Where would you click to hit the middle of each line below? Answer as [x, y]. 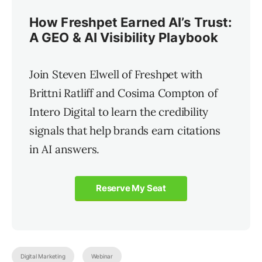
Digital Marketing [43, 256]
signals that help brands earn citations [125, 131]
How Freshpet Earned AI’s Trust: [131, 23]
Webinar [102, 256]
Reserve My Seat [131, 188]
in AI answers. [65, 149]
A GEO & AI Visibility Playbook [124, 38]
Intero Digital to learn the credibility [119, 112]
